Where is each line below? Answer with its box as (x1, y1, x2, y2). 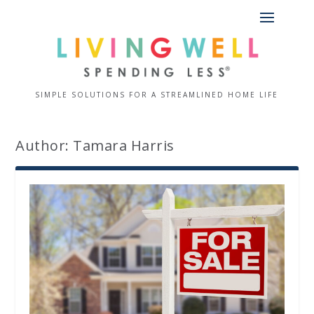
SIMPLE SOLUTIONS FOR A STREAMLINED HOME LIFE (35, 90, 279, 100)
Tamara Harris (73, 136, 175, 156)
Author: (15, 136, 74, 156)
